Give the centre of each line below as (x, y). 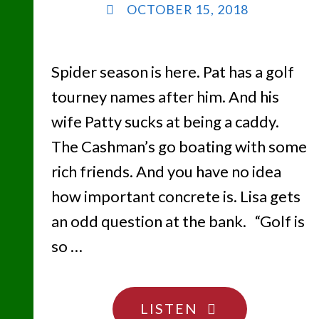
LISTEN (169, 308)
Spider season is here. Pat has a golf (172, 72)
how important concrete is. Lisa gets (176, 197)
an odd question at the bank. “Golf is (178, 221)
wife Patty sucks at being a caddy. (165, 122)
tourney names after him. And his (165, 97)
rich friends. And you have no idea (166, 172)
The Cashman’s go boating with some (179, 147)
